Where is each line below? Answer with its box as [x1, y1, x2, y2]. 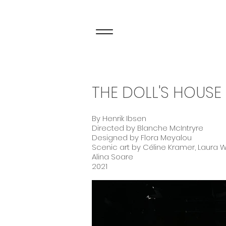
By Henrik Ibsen [92, 113, 146, 124]
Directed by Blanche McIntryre [92, 123, 203, 133]
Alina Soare [92, 151, 133, 162]
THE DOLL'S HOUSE [92, 82, 221, 103]
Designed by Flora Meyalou [92, 132, 192, 143]
